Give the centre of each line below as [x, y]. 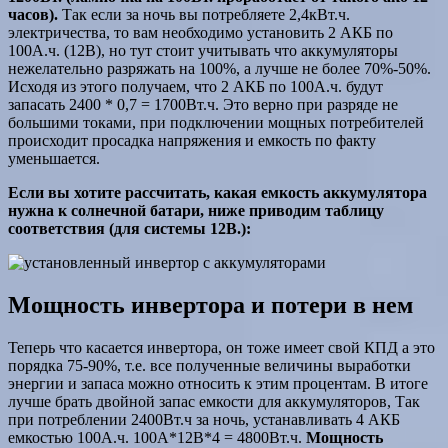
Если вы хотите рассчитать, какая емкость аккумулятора [217, 193]
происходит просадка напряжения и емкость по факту [192, 141]
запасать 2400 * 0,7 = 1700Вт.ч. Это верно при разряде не [203, 105]
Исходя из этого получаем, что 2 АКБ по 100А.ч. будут [195, 87]
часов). [33, 15]
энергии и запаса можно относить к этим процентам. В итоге [218, 384]
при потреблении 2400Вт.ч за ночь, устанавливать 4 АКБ [204, 420]
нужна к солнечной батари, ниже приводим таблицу [196, 211]
